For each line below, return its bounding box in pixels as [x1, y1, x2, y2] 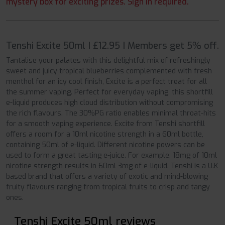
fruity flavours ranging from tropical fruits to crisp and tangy [6, 182, 210, 192]
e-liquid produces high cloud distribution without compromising [6, 98, 213, 108]
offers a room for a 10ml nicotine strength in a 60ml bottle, [6, 130, 203, 140]
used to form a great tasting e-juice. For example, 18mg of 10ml [6, 151, 217, 161]
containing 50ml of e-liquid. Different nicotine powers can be [6, 140, 205, 150]
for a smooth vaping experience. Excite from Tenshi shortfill [6, 119, 205, 129]
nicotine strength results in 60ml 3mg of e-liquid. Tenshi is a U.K [6, 161, 218, 171]
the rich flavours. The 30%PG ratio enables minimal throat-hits [6, 108, 216, 119]
